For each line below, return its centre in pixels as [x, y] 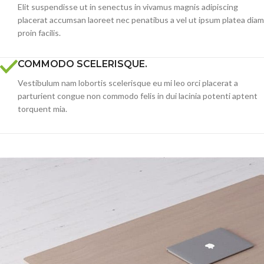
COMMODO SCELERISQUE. [82, 64]
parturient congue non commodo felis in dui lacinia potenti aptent [138, 96]
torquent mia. [42, 109]
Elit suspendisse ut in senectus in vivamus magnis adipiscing [128, 7]
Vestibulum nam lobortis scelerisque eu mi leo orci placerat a [128, 83]
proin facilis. [39, 33]
